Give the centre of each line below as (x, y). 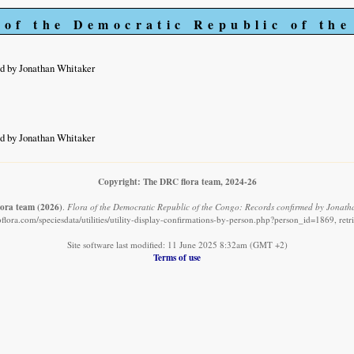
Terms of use (177, 258)
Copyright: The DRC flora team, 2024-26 (177, 182)
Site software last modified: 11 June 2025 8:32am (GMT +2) (177, 245)
